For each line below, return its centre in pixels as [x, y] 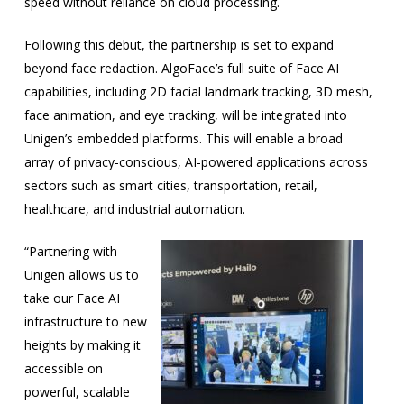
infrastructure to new [85, 321]
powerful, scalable [77, 392]
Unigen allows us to [81, 275]
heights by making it [82, 345]
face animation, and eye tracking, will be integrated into [185, 115]
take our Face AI [72, 298]
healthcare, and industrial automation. [134, 209]
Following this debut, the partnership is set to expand [179, 45]
